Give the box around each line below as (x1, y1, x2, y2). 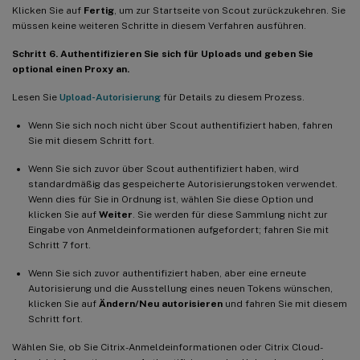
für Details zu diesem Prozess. (161, 91, 305, 103)
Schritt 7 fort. (28, 239, 91, 251)
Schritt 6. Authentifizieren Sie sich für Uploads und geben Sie (12, 47, 313, 59)
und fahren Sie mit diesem (223, 297, 347, 309)
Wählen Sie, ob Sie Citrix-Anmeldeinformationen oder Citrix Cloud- (12, 341, 323, 353)
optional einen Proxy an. (12, 63, 129, 75)
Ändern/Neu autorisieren (99, 297, 223, 309)
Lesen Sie (12, 91, 59, 103)
